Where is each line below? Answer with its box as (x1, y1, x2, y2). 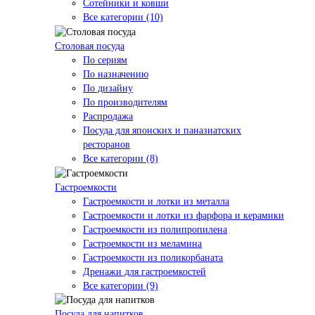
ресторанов (83, 139, 130, 150)
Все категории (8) (83, 153, 158, 164)
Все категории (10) (83, 12, 163, 23)
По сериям (83, 54, 127, 65)
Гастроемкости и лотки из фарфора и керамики (83, 210, 284, 221)
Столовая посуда (55, 40, 124, 51)
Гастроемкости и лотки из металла (83, 195, 229, 207)
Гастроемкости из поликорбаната (83, 252, 223, 263)
